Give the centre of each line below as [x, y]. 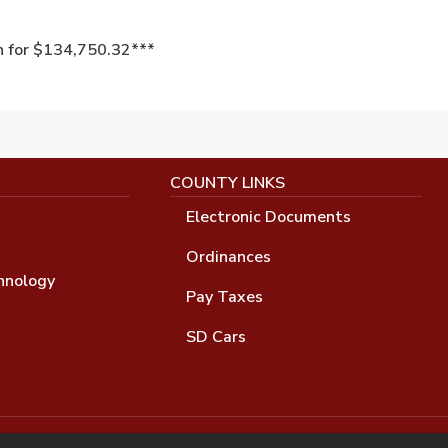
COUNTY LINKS [227, 182]
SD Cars [215, 336]
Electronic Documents [268, 216]
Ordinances [228, 256]
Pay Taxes [224, 296]
